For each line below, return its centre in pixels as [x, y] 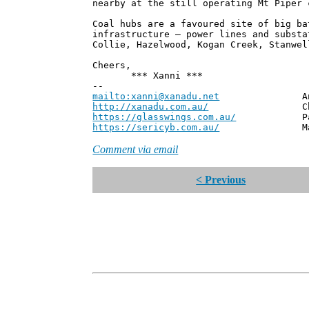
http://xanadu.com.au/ [151, 107]
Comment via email [136, 150]
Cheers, [112, 66]
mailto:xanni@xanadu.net [156, 97]
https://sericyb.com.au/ [156, 128]
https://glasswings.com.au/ [165, 117]
